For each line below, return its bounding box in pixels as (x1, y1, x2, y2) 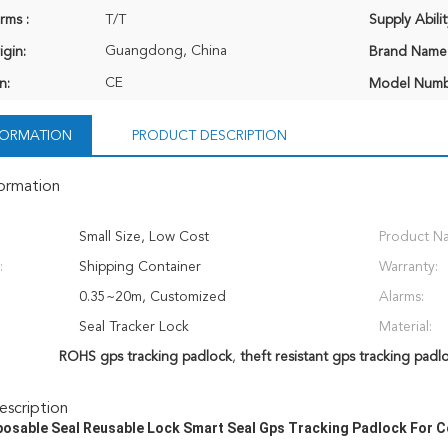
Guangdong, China (105, 44, 227, 58)
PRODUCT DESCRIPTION (132, 129, 287, 143)
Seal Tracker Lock (79, 320, 189, 334)
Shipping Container (79, 260, 201, 274)
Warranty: (379, 260, 438, 274)
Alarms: (379, 290, 424, 304)
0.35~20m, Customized (79, 290, 226, 304)
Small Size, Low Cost (79, 230, 209, 244)
